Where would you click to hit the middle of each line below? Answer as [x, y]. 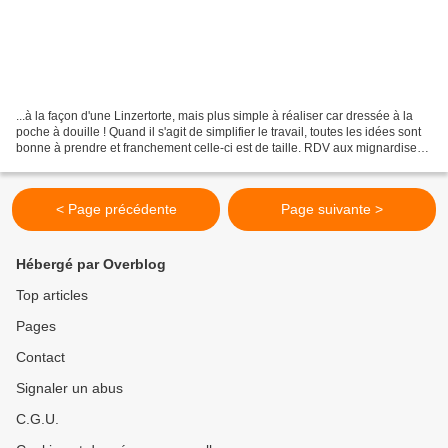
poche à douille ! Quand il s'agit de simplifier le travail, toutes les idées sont [218, 132]
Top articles [52, 295]
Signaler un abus [69, 388]
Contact [40, 357]
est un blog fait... [60, 164]
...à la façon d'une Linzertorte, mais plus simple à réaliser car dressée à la [214, 116]
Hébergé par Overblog [91, 264]
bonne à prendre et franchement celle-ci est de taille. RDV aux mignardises [219, 148]
